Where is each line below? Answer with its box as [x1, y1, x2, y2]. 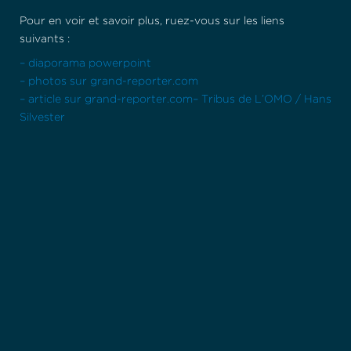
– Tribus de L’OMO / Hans [193, 95, 331, 104]
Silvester [20, 113, 65, 122]
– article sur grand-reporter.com [20, 95, 193, 104]
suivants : [20, 34, 70, 44]
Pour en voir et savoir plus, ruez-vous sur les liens [20, 16, 284, 26]
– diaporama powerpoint [20, 59, 151, 68]
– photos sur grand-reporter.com [20, 77, 198, 86]
